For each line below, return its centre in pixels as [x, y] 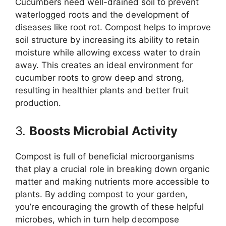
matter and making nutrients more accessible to [112, 182]
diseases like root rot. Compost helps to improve [113, 27]
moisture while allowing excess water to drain [108, 52]
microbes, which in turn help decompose [97, 220]
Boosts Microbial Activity [103, 131]
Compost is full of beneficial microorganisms [105, 157]
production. [38, 103]
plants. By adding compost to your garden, [101, 194]
